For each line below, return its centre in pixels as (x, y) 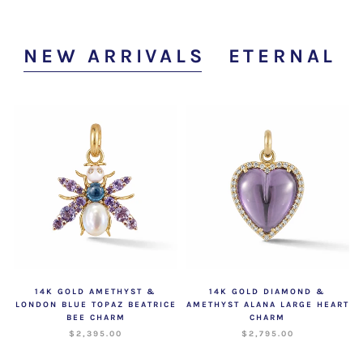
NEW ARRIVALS (115, 56)
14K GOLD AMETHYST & (96, 291)
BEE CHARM (96, 317)
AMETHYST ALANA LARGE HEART (267, 304)
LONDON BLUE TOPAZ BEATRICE (96, 304)
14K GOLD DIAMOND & (267, 291)
